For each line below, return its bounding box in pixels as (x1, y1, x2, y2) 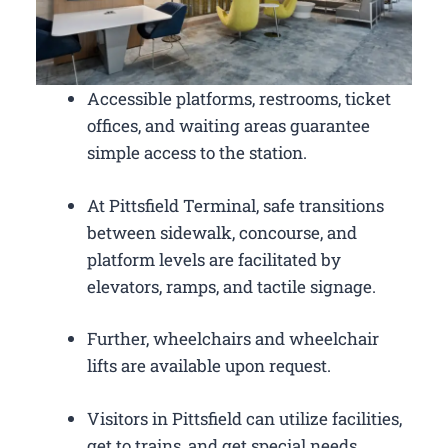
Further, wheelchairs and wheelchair (87, 327, 379, 351)
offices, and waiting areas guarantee (87, 114, 370, 138)
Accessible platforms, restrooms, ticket (87, 87, 391, 111)
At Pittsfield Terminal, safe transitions (87, 193, 384, 217)
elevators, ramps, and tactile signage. (87, 274, 376, 298)
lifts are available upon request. (87, 354, 331, 378)
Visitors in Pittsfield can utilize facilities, (87, 406, 402, 430)
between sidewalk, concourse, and (87, 220, 357, 244)
